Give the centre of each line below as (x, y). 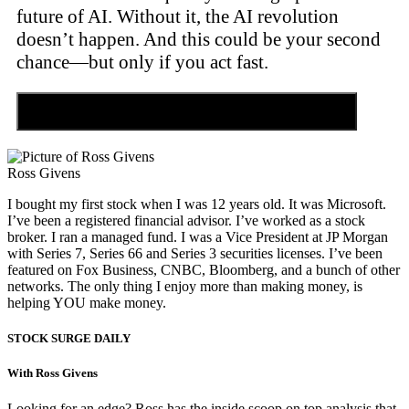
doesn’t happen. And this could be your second (199, 39)
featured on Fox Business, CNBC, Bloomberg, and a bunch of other (204, 269)
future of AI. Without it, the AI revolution (178, 16)
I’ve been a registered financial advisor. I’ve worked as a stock (186, 220)
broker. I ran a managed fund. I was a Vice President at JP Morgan (198, 236)
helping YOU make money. (87, 302)
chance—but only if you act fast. (142, 62)
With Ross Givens (52, 373)
